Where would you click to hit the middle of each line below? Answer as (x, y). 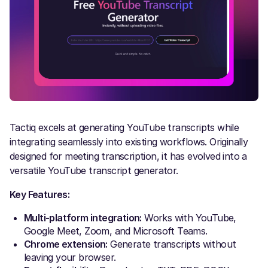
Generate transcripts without (172, 244)
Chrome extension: (66, 244)
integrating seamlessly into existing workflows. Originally (129, 141)
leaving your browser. (70, 257)
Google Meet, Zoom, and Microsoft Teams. (116, 231)
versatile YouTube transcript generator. (94, 170)
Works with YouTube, (189, 217)
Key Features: (40, 194)
